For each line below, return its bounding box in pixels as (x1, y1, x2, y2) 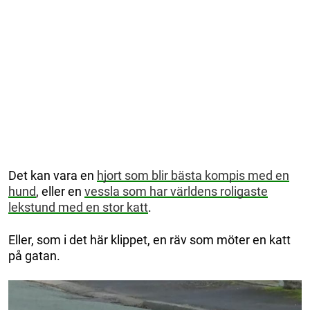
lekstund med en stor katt (8, 200, 148, 215)
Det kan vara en (8, 168, 97, 183)
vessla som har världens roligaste (84, 184, 268, 199)
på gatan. (8, 248, 60, 264)
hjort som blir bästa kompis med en (97, 168, 289, 183)
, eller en (36, 184, 84, 199)
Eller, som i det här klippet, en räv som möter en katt (8, 232, 291, 248)
